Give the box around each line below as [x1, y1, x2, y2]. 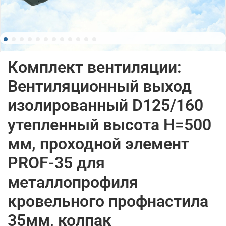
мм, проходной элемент [8, 134, 189, 153]
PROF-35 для [8, 153, 105, 173]
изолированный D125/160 [8, 95, 203, 115]
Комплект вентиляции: [8, 57, 182, 77]
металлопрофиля [8, 172, 138, 192]
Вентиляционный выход [8, 76, 192, 96]
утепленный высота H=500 [8, 115, 211, 134]
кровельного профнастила [8, 191, 208, 211]
